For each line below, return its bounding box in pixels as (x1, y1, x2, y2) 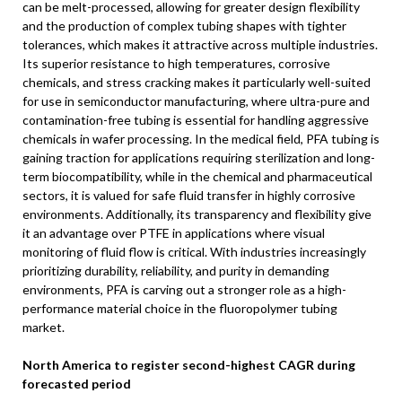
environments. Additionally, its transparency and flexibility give (22, 206, 371, 222)
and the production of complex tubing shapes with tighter (22, 18, 346, 33)
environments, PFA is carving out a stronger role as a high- (22, 282, 346, 297)
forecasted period (22, 376, 131, 391)
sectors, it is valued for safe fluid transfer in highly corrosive (22, 188, 355, 203)
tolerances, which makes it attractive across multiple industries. (22, 37, 378, 52)
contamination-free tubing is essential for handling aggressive (22, 112, 369, 127)
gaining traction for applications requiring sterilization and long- (22, 150, 375, 165)
